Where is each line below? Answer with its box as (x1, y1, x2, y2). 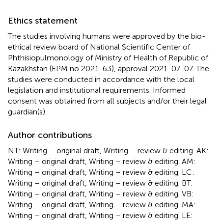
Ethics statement (8, 15, 78, 26)
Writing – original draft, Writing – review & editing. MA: (8, 199, 196, 209)
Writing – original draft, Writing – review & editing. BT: (8, 178, 193, 188)
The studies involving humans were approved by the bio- (8, 31, 206, 41)
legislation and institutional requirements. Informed (8, 85, 186, 95)
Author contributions (8, 129, 92, 140)
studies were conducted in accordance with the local (8, 74, 194, 84)
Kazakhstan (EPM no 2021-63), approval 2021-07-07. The (8, 63, 209, 73)
